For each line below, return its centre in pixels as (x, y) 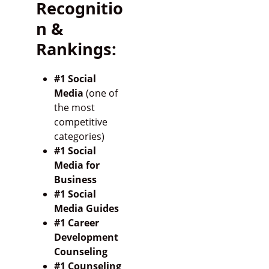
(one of (100, 93)
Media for (77, 165)
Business (75, 180)
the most (74, 108)
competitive (80, 122)
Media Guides (86, 209)
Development (86, 237)
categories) (79, 137)
